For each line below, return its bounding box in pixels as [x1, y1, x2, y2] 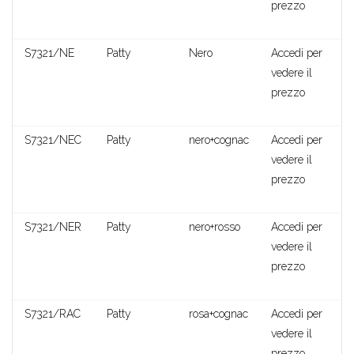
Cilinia [161, 337, 193, 352]
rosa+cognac [189, 307, 248, 321]
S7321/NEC [24, 134, 81, 147]
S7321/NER [24, 220, 81, 234]
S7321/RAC [24, 307, 81, 321]
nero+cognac [189, 134, 249, 147]
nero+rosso [189, 220, 240, 234]
